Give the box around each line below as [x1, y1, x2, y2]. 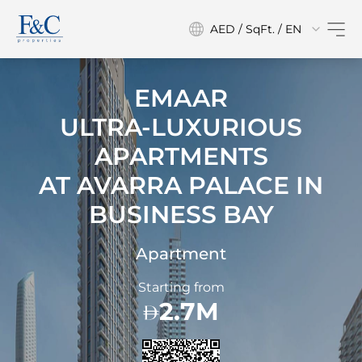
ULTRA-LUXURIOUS [60, 112, 302, 142]
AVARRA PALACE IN [77, 170, 323, 200]
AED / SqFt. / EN [210, 22, 301, 36]
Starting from [137, 280, 225, 295]
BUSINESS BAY [88, 200, 274, 229]
